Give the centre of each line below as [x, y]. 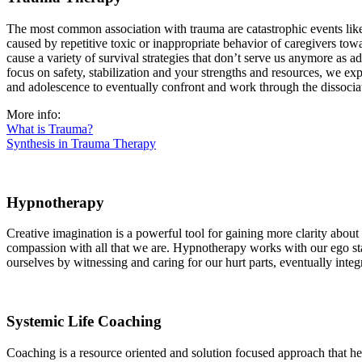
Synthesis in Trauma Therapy [81, 143]
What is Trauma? [50, 128]
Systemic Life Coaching [84, 322]
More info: [34, 114]
